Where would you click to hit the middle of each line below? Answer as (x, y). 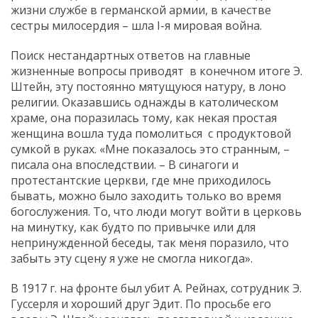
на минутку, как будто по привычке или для (133, 227)
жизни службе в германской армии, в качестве (141, 10)
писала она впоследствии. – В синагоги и (125, 164)
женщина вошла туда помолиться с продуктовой (151, 133)
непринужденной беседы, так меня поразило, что (150, 242)
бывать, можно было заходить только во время (146, 196)
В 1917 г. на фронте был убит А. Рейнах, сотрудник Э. (156, 288)
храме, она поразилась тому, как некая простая (144, 117)
